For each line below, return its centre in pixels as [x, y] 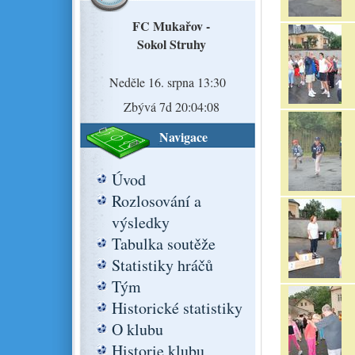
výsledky [140, 222]
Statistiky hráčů [162, 265]
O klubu [137, 329]
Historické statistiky [177, 308]
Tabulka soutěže [163, 244]
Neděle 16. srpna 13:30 [167, 82]
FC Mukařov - [171, 26]
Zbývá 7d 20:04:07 [171, 107]
